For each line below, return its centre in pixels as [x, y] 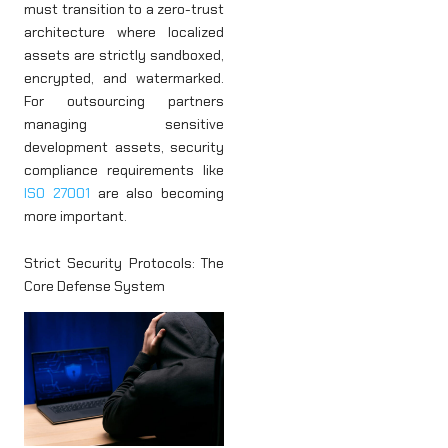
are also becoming [156, 192]
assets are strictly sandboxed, [124, 54]
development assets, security [124, 146]
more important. [75, 215]
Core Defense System [94, 286]
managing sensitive [124, 123]
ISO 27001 [57, 192]
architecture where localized [124, 31]
